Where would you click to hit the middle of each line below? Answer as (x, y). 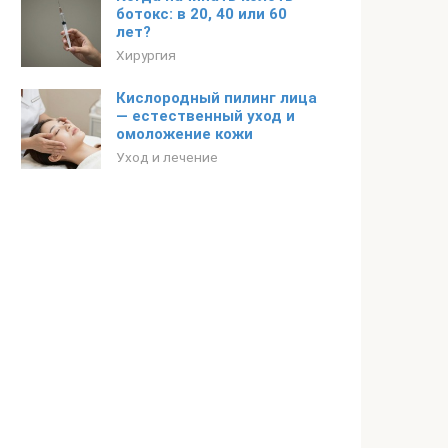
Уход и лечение (167, 157)
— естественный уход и (205, 116)
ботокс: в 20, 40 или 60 (201, 14)
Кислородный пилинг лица (216, 98)
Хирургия (146, 55)
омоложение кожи (184, 134)
